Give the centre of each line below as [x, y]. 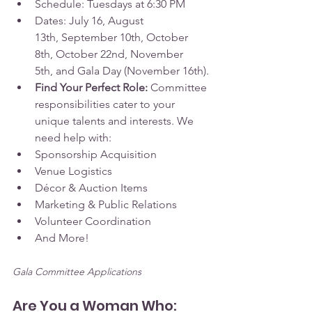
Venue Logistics [73, 171]
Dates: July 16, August [91, 21]
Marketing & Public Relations [106, 205]
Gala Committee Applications [77, 272]
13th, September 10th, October [113, 38]
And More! [62, 238]
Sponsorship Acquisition [96, 155]
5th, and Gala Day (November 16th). [122, 71]
